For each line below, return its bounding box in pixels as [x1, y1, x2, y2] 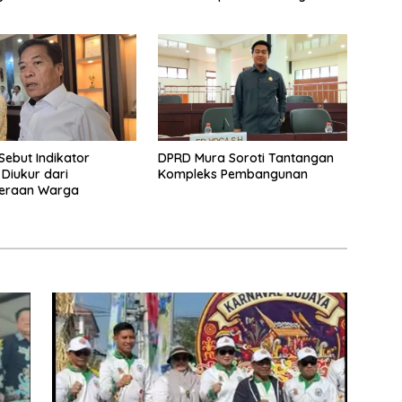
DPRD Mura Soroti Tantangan [157, 150, 334, 167]
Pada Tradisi [157, 2, 233, 19]
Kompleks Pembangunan [157, 166, 308, 183]
